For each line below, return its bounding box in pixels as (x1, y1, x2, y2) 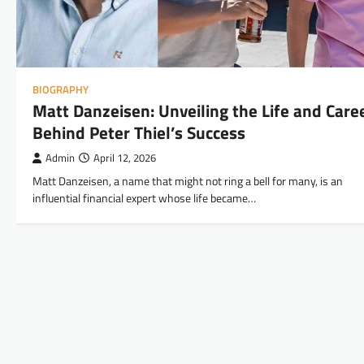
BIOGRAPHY (32, 81, 89, 97)
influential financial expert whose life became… (32, 188, 256, 207)
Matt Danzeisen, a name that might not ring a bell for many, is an (32, 171, 343, 190)
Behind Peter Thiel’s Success (32, 119, 245, 145)
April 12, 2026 (93, 149, 156, 166)
